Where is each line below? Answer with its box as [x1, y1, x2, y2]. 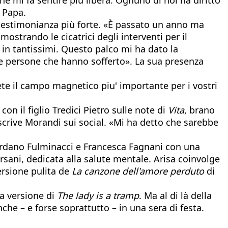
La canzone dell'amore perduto [72, 164, 204, 177]
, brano [184, 103, 215, 116]
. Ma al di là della [139, 189, 212, 202]
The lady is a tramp [57, 189, 139, 202]
